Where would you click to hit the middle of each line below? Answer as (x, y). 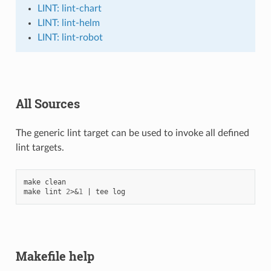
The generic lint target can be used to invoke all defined (132, 133)
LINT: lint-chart (69, 9)
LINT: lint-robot (70, 38)
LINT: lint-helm (68, 23)
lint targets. (40, 148)
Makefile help (55, 256)
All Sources (47, 104)
